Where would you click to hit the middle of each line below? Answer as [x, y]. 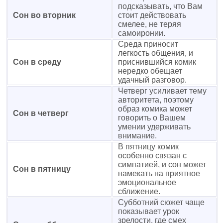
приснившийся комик [157, 62]
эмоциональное [147, 182]
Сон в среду [37, 62]
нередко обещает [150, 71]
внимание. [137, 136]
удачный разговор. [152, 80]
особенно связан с [152, 156]
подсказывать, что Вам [160, 6]
